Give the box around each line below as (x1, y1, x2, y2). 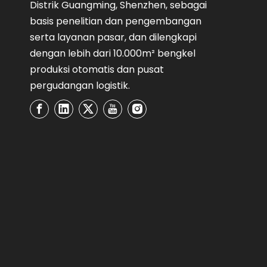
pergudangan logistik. (30, 79, 130, 92)
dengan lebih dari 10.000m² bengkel (30, 46, 195, 60)
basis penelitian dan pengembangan (30, 14, 201, 28)
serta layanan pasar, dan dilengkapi (30, 30, 197, 44)
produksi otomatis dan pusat (30, 63, 164, 76)
